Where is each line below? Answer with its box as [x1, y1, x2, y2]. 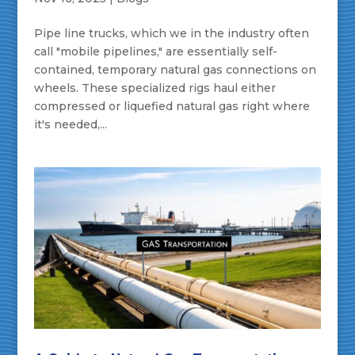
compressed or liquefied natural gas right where [33, 99, 310, 114]
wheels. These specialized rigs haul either [33, 81, 276, 96]
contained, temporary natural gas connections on [33, 63, 316, 78]
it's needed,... [33, 117, 107, 132]
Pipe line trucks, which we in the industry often [33, 26, 309, 41]
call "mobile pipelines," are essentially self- [33, 44, 277, 59]
